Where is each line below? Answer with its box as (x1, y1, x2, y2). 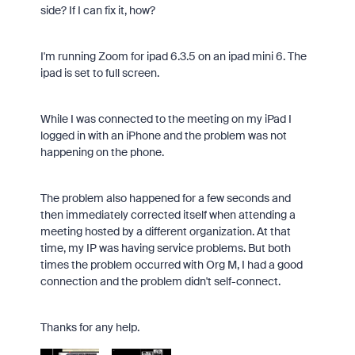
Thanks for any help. (40, 320, 139, 334)
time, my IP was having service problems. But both (40, 241, 291, 255)
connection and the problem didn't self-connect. (40, 274, 281, 288)
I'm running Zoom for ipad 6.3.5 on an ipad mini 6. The (40, 49, 307, 63)
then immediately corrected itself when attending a (40, 208, 296, 222)
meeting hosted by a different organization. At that (40, 224, 291, 239)
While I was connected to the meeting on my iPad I (40, 112, 292, 126)
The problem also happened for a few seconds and (40, 191, 291, 205)
